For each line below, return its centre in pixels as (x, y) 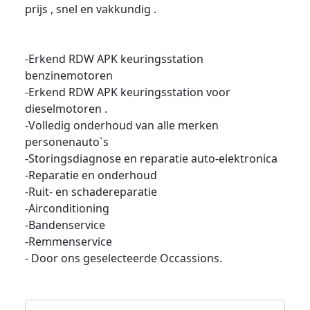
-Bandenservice (65, 225)
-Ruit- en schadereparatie (91, 192)
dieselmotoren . (66, 109)
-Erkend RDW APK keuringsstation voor (128, 92)
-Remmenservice (69, 241)
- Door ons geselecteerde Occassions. (124, 258)
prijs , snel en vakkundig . (91, 9)
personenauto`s (67, 142)
